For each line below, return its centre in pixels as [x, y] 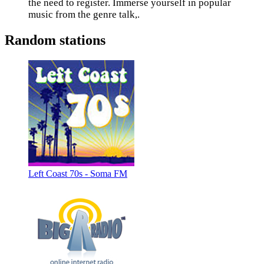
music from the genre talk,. [84, 14]
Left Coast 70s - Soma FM [78, 173]
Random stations [55, 40]
